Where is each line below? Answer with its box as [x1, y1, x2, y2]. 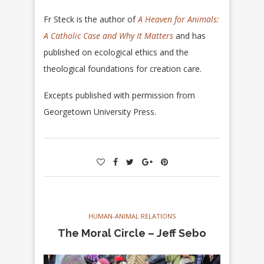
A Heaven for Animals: [138, 14, 219, 25]
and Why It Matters [103, 30, 173, 42]
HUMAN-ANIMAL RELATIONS [88, 212, 176, 221]
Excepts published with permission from [44, 90, 195, 101]
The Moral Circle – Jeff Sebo [58, 227, 206, 240]
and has [173, 30, 206, 42]
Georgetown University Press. [44, 106, 156, 118]
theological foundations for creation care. [44, 63, 202, 75]
